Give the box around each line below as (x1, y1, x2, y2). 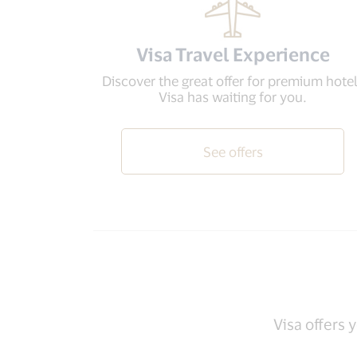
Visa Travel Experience (135, 43, 330, 65)
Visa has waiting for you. (159, 88, 307, 104)
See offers (202, 143, 263, 159)
